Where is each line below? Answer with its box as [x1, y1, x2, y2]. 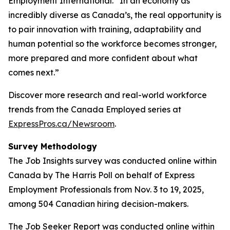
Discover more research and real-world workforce [8, 90, 207, 100]
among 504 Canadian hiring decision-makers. [8, 199, 188, 209]
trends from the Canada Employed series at [8, 104, 181, 114]
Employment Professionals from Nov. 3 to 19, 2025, [8, 184, 204, 195]
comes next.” [8, 67, 59, 78]
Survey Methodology [8, 141, 97, 151]
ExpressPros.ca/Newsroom [8, 119, 114, 129]
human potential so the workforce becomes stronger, [8, 39, 217, 49]
